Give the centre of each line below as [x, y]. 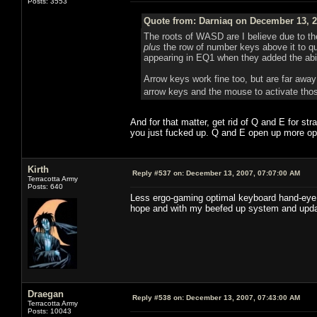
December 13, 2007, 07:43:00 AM [242, 297]
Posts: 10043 [50, 311]
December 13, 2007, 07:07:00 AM [242, 173]
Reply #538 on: [158, 297]
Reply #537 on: [158, 173]
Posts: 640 [45, 186]
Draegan [46, 294]
